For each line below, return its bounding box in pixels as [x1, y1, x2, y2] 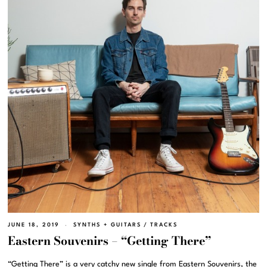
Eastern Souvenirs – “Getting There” [8, 232, 212, 250]
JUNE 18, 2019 [8, 222, 60, 228]
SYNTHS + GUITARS [73, 222, 142, 228]
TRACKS [150, 222, 178, 228]
